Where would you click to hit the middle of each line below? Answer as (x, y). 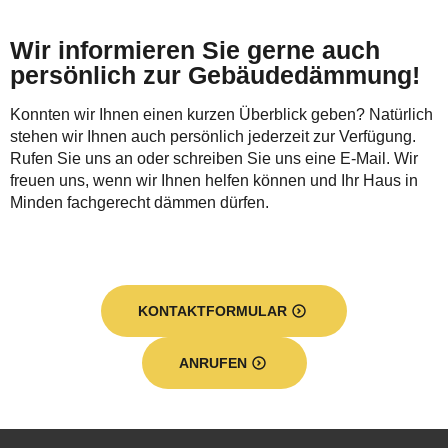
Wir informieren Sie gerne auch (195, 50)
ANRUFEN (212, 363)
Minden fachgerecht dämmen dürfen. (139, 203)
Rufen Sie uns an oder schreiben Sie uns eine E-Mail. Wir (214, 159)
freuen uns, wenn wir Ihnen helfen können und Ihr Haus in (214, 181)
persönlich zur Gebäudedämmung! (215, 75)
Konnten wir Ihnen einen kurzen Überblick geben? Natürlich (221, 115)
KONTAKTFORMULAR (212, 311)
